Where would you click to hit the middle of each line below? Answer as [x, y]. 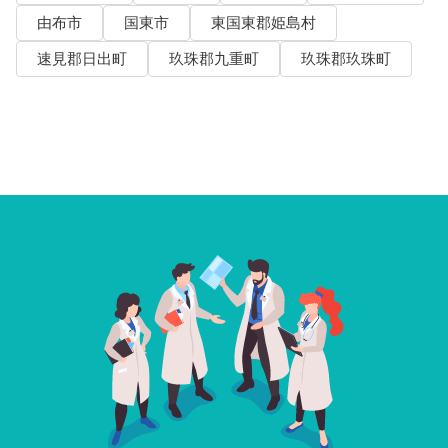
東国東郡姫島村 [263, 23]
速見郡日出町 [81, 59]
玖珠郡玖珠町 [345, 59]
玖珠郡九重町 [213, 59]
